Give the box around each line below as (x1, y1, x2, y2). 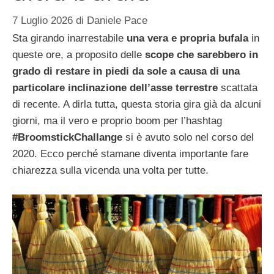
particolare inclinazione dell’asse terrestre (12, 82, 218, 94)
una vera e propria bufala (124, 32, 248, 45)
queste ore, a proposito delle (12, 49, 145, 61)
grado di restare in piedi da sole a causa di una (12, 65, 240, 78)
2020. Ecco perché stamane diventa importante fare (12, 148, 248, 160)
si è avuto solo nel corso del (122, 131, 254, 144)
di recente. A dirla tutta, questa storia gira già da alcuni (12, 98, 261, 111)
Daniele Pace (87, 15, 147, 27)
